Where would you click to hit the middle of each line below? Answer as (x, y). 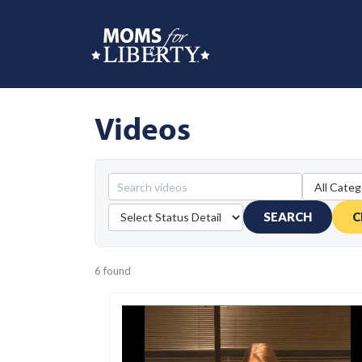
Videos (143, 128)
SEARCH (288, 217)
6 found (113, 271)
